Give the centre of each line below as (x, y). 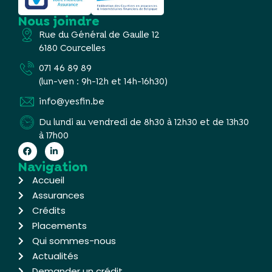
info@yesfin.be (71, 102)
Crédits (49, 210)
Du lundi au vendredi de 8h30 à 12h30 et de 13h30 (144, 122)
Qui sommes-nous (74, 240)
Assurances (58, 195)
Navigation (53, 167)
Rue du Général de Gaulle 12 (99, 34)
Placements (59, 225)
